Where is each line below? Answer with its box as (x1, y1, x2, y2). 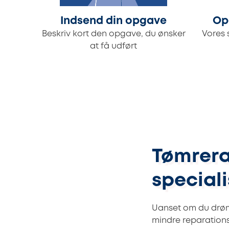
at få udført (90, 42, 137, 51)
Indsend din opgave (60, 16, 167, 27)
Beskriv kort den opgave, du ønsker (41, 30, 186, 38)
